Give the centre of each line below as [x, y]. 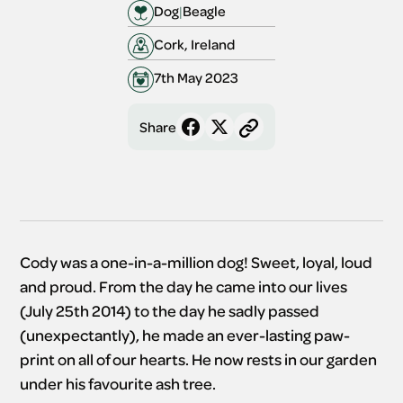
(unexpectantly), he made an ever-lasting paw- [185, 335]
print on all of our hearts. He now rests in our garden [199, 359]
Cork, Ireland [194, 44]
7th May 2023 [196, 77]
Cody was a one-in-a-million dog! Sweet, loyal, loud [197, 262]
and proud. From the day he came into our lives [184, 287]
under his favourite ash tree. [118, 384]
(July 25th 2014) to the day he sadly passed [170, 311]
